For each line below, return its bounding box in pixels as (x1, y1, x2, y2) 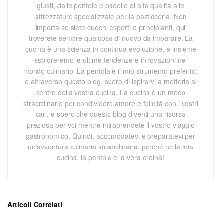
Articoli (7, 199, 32, 210)
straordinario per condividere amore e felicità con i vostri (23, 98, 198, 109)
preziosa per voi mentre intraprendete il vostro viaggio (26, 120, 195, 130)
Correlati (32, 199, 62, 210)
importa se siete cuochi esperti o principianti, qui (36, 22, 185, 33)
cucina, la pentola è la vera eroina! (57, 152, 164, 163)
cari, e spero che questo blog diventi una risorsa (36, 109, 185, 119)
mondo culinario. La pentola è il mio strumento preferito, (23, 66, 198, 76)
